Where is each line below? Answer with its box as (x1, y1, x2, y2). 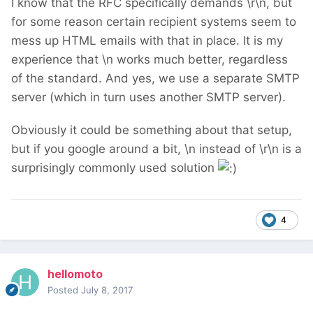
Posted (48, 284, 81, 296)
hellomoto (48, 267, 103, 282)
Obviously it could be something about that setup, (11, 123, 292, 138)
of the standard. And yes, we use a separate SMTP (11, 71, 300, 86)
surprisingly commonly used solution (11, 161, 218, 175)
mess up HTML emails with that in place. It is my (11, 34, 283, 48)
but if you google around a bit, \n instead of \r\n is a (11, 142, 302, 156)
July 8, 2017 (81, 284, 133, 296)
